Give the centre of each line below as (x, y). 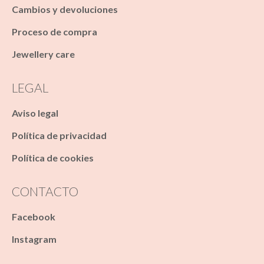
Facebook (34, 217)
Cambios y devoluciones (65, 9)
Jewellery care (43, 54)
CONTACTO (45, 191)
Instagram (34, 239)
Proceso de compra (55, 32)
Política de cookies (53, 158)
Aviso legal (35, 113)
